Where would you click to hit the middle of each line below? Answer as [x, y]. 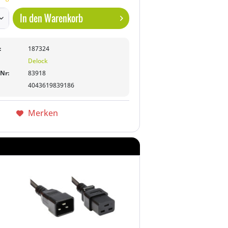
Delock [38, 61]
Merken [43, 113]
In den [31, 18]
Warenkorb [64, 18]
